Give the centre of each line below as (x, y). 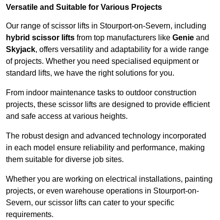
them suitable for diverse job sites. (65, 160)
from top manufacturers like (124, 38)
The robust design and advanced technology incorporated (106, 136)
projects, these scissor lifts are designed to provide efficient (108, 105)
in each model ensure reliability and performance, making (105, 148)
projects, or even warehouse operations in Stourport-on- (102, 191)
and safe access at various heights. (67, 116)
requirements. (30, 215)
